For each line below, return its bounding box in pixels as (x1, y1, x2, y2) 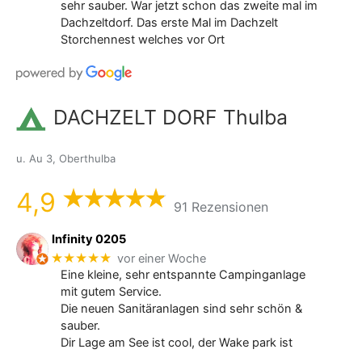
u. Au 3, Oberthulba (16, 152, 116, 166)
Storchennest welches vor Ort (60, 32, 225, 47)
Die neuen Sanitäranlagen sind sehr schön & (60, 301, 302, 317)
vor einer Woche (117, 250, 207, 266)
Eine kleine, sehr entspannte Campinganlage (60, 267, 305, 283)
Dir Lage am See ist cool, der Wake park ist (60, 335, 293, 351)
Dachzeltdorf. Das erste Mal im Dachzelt (60, 15, 278, 30)
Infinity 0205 (52, 231, 127, 246)
